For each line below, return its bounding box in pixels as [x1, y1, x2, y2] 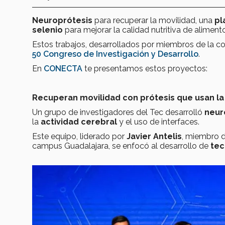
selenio [32, 25, 65, 35]
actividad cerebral [41, 117, 119, 127]
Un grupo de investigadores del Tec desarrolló [32, 107, 204, 118]
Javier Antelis [125, 132, 182, 142]
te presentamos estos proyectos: [84, 64, 207, 74]
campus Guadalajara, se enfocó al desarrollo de [32, 141, 208, 151]
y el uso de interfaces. [119, 117, 199, 127]
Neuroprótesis [32, 16, 94, 26]
